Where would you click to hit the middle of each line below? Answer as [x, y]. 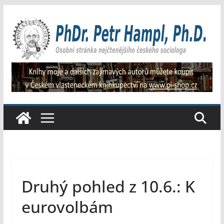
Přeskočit [20, 11]
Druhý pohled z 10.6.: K [108, 186]
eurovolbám [67, 207]
